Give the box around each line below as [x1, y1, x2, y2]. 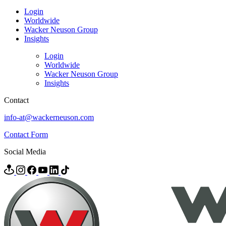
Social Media [4, 147, 46, 156]
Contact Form [4, 130, 48, 139]
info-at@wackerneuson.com [4, 113, 94, 122]
